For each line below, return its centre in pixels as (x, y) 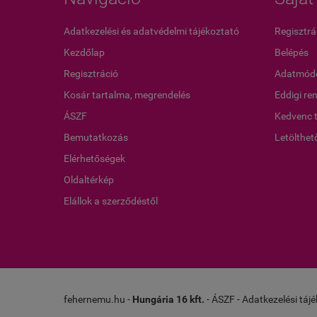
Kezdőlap (84, 52)
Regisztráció (91, 74)
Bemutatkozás (96, 137)
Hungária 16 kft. (168, 299)
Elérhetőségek (94, 158)
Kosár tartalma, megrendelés (127, 95)
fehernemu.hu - (98, 299)
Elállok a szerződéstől (111, 201)
